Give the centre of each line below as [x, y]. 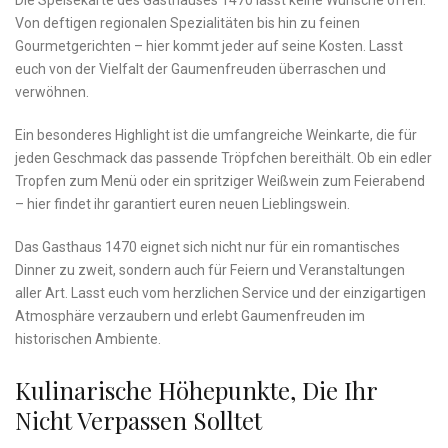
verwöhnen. [52, 92]
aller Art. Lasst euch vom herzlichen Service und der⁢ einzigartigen [220, 293]
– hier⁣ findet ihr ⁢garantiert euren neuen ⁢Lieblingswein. [182, 204]
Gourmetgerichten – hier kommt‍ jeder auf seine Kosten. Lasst [209, 46]
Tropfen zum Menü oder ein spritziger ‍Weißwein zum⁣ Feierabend [220, 181]
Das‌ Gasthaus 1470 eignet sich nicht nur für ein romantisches [207, 247]
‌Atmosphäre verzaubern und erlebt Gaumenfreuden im [190, 316]
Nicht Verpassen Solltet [138, 420]
